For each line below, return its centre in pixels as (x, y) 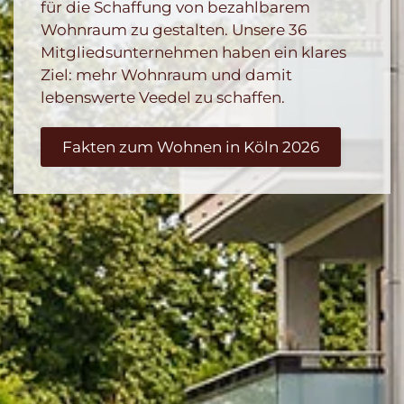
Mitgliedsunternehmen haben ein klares (193, 52)
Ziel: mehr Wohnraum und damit (166, 74)
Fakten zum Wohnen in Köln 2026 (191, 147)
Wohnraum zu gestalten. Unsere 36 (174, 29)
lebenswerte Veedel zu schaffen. (163, 97)
